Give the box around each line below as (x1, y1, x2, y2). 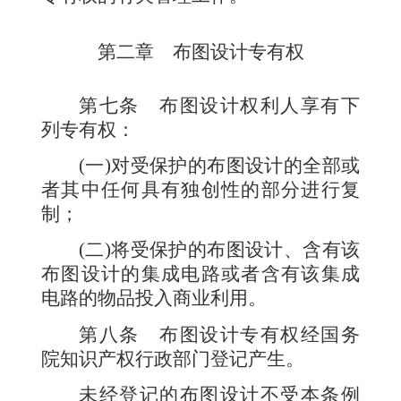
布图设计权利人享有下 (159, 94, 361, 116)
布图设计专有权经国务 (159, 323, 361, 346)
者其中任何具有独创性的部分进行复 (41, 178, 360, 200)
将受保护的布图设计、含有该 (110, 239, 361, 261)
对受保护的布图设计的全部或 (110, 154, 361, 176)
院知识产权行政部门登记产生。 (41, 347, 304, 370)
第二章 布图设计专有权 (97, 40, 304, 63)
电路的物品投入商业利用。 (41, 287, 267, 310)
